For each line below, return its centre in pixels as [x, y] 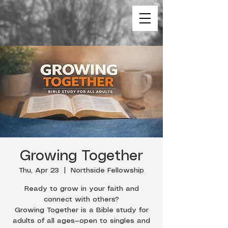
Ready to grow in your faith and [81, 189]
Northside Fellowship [107, 170]
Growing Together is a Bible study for [81, 210]
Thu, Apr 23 [39, 170]
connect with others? [81, 199]
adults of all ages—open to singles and [81, 221]
